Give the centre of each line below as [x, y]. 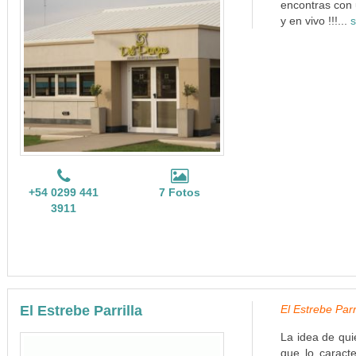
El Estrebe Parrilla [81, 311]
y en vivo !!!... [315, 21]
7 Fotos [180, 192]
